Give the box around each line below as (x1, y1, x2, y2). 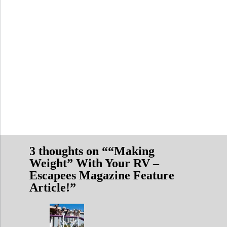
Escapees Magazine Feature (29, 169, 174, 182)
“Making (108, 144, 155, 158)
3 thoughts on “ (29, 144, 108, 158)
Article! (29, 181, 70, 195)
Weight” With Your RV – (29, 157, 159, 170)
